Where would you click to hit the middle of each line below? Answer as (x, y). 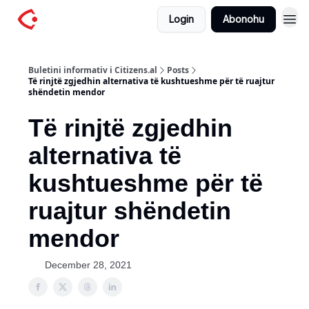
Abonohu (243, 19)
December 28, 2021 (88, 265)
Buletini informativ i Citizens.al (93, 70)
